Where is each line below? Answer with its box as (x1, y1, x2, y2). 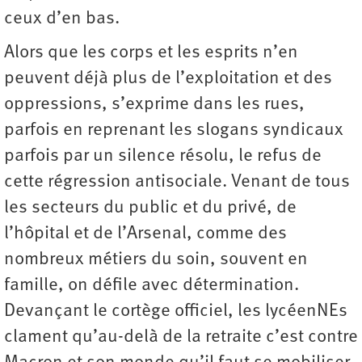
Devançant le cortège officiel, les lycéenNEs (4, 302, 347, 322)
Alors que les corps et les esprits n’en (4, 44, 298, 63)
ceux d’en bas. (4, 10, 120, 29)
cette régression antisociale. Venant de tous (4, 173, 350, 192)
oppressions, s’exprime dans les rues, (4, 95, 305, 115)
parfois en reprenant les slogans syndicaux (4, 121, 343, 141)
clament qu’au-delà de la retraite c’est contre (4, 328, 358, 347)
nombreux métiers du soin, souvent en (4, 250, 308, 270)
